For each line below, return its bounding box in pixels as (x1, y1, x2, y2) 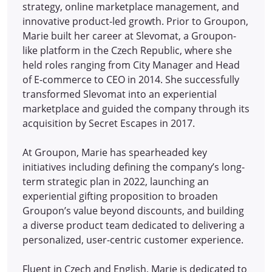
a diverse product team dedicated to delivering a (22, 218, 245, 232)
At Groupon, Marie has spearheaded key (22, 145, 207, 159)
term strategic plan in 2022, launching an (22, 174, 209, 188)
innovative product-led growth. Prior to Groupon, (22, 14, 248, 28)
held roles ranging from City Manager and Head (22, 58, 240, 72)
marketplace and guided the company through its (22, 101, 250, 115)
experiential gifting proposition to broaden (22, 189, 218, 203)
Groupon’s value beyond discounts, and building (22, 203, 244, 217)
